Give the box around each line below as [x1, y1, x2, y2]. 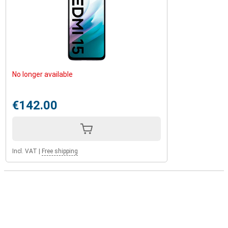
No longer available [12, 70, 73, 78]
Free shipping [42, 148, 78, 155]
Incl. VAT [12, 148, 37, 155]
